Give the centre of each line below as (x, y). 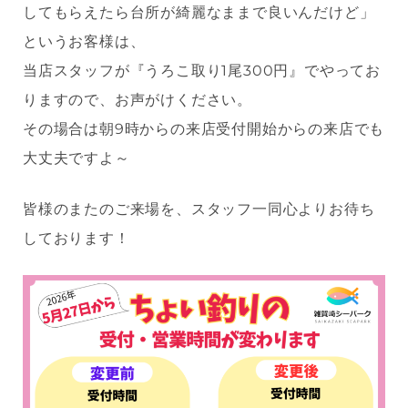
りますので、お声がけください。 (138, 100)
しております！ (76, 239)
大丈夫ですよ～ (76, 158)
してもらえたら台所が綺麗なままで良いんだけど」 (199, 13)
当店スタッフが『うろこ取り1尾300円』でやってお (202, 71)
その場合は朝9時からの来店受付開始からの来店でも (204, 129)
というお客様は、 (84, 42)
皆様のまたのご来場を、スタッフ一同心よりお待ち (199, 209)
